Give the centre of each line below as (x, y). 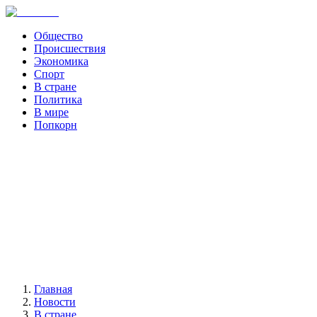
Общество (58, 36)
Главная (53, 289)
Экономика (61, 61)
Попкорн (56, 125)
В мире (51, 112)
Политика (58, 99)
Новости (55, 302)
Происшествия (70, 48)
